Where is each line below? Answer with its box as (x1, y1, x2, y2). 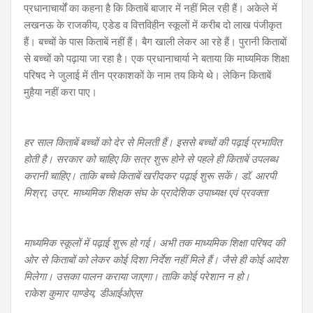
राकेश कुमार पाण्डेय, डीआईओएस (24, 285, 142, 300)
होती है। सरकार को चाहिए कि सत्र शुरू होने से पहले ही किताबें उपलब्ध (24, 151, 278, 166)
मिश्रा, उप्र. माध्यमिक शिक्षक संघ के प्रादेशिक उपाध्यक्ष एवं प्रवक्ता (24, 184, 268, 199)
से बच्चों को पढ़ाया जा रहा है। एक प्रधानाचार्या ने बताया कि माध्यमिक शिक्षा (24, 50, 289, 65)
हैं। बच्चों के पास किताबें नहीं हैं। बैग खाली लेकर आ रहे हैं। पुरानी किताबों (24, 34, 286, 48)
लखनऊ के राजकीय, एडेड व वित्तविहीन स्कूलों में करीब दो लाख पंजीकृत (24, 17, 282, 31)
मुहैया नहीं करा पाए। (24, 84, 97, 99)
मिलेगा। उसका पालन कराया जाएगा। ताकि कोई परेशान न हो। (24, 268, 250, 283)
